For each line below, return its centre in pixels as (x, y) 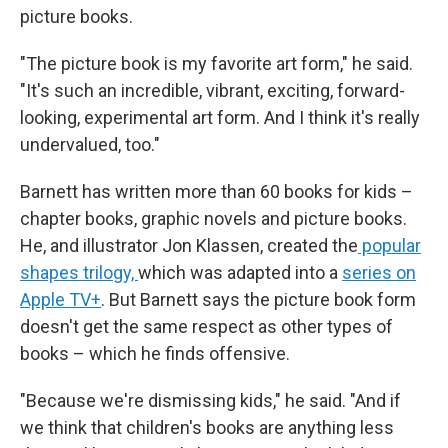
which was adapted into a (240, 272)
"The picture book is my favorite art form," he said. (216, 63)
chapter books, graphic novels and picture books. (213, 218)
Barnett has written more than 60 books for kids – (216, 191)
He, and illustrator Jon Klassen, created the (189, 245)
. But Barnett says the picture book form (258, 299)
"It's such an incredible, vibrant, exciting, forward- (212, 90)
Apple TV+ (60, 299)
